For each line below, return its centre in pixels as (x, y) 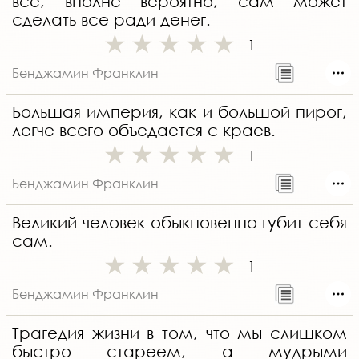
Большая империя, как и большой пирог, (179, 112)
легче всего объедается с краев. (144, 131)
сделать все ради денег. (111, 20)
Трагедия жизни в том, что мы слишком (179, 333)
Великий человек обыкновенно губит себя (179, 223)
